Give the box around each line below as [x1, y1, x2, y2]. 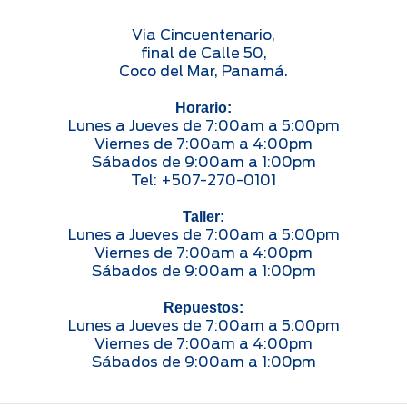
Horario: [175, 99, 232, 115]
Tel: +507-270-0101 [131, 171, 276, 189]
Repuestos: [164, 299, 243, 315]
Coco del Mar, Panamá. [119, 62, 288, 80]
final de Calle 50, [140, 44, 267, 62]
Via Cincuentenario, [132, 25, 275, 44]
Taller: [183, 208, 224, 224]
